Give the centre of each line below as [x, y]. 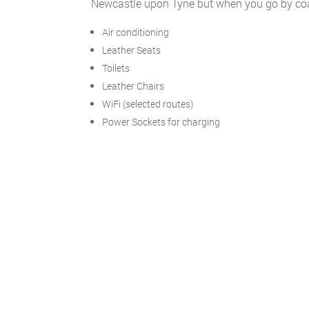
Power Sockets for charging [161, 122]
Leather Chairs [133, 86]
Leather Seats [131, 50]
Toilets [116, 68]
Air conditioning [136, 32]
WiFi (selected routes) [148, 104]
